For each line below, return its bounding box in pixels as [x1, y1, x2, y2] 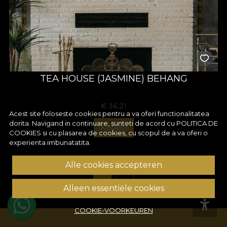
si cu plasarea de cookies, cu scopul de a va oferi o [41, 129, 208, 137]
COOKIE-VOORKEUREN [74, 206, 153, 214]
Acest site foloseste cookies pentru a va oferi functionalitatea [9, 109, 209, 118]
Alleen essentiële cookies [63, 183, 164, 193]
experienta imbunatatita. [9, 138, 91, 146]
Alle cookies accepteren [65, 160, 162, 170]
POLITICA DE [176, 119, 218, 127]
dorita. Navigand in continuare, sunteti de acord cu [9, 119, 176, 127]
